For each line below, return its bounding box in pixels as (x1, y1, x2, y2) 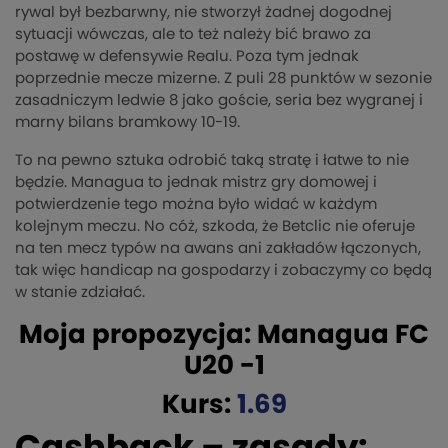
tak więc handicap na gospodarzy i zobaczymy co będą (15, 262, 432, 278)
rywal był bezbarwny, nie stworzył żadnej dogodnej (15, 4, 392, 20)
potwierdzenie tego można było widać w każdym (15, 196, 377, 212)
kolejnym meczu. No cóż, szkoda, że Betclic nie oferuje (15, 218, 415, 234)
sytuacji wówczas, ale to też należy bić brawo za (15, 26, 371, 42)
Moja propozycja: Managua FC (19, 321, 429, 348)
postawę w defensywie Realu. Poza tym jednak (15, 48, 359, 64)
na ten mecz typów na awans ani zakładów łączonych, (15, 240, 421, 256)
